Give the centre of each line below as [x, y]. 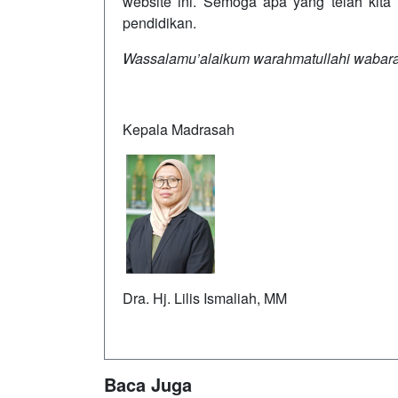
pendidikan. [159, 23]
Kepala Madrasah [179, 129]
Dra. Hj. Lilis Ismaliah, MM [205, 298]
